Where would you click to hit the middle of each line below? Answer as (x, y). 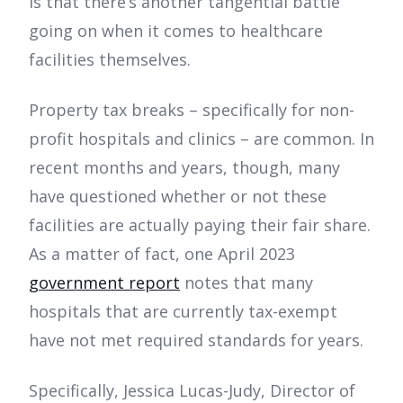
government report (104, 283)
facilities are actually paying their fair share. (200, 225)
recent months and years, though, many (184, 168)
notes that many (246, 283)
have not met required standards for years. (198, 340)
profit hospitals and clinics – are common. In (201, 139)
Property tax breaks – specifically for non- (192, 110)
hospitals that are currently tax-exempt (183, 312)
